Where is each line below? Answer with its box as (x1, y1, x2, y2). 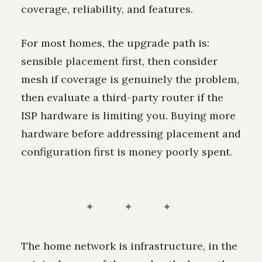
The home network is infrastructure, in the (21, 239, 237, 253)
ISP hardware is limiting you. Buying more (21, 108, 236, 122)
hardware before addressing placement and (21, 126, 241, 140)
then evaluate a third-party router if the (21, 90, 223, 104)
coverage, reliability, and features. (21, 2, 193, 16)
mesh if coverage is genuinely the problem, (21, 72, 239, 86)
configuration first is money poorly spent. (21, 144, 232, 158)
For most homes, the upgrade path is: (21, 36, 209, 50)
